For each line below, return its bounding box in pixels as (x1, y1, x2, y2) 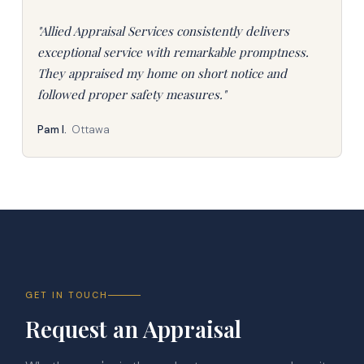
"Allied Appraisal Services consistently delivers (37, 23, 289, 39)
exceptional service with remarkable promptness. (37, 44, 309, 60)
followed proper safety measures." (37, 86, 226, 102)
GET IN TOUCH (25, 289, 109, 301)
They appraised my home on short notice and (37, 65, 287, 81)
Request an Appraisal (25, 314, 242, 344)
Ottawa (71, 123, 110, 136)
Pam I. (37, 123, 67, 136)
